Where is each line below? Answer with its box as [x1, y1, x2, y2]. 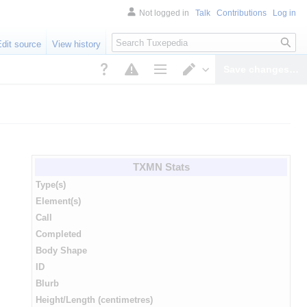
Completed [36, 230, 82, 240]
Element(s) [36, 197, 81, 207]
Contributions [217, 8, 267, 18]
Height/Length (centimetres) [36, 295, 153, 306]
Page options [145, 82, 202, 93]
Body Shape [36, 246, 87, 256]
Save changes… [223, 63, 299, 75]
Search [111, 32, 157, 48]
